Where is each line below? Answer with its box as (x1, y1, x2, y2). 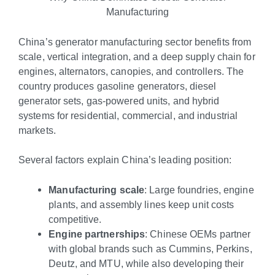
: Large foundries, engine (144, 184, 254, 195)
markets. (18, 124, 56, 136)
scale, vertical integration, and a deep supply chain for (18, 50, 255, 62)
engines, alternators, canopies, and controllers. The (18, 65, 244, 77)
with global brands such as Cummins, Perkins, (48, 242, 252, 254)
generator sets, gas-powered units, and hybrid (18, 95, 220, 106)
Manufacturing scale (48, 184, 145, 195)
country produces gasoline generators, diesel (18, 80, 217, 91)
